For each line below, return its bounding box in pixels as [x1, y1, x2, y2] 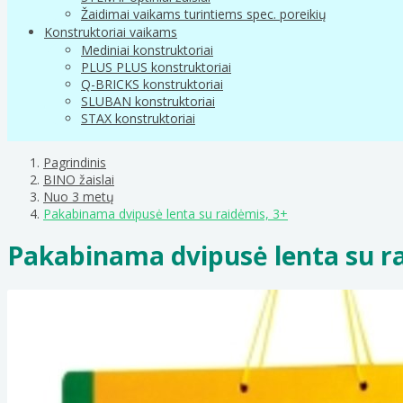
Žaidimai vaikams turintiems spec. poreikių [81, 4, 327, 22]
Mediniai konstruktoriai [81, 40, 213, 58]
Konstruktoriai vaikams [44, 22, 177, 40]
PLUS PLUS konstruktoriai [81, 58, 231, 76]
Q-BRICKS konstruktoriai [81, 75, 223, 93]
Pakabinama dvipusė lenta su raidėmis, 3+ [43, 204, 288, 222]
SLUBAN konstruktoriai [81, 92, 215, 110]
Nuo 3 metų [43, 187, 114, 205]
